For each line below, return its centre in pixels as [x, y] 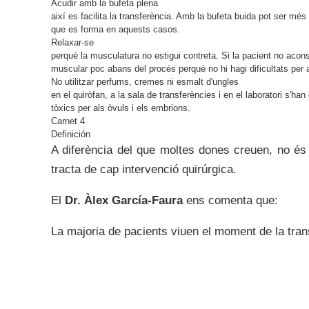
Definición [71, 134]
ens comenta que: [230, 200]
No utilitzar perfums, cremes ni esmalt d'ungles [145, 82]
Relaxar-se [72, 42]
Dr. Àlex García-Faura [124, 200]
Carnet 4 [68, 121]
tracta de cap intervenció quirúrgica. [144, 169]
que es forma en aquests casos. [116, 29]
